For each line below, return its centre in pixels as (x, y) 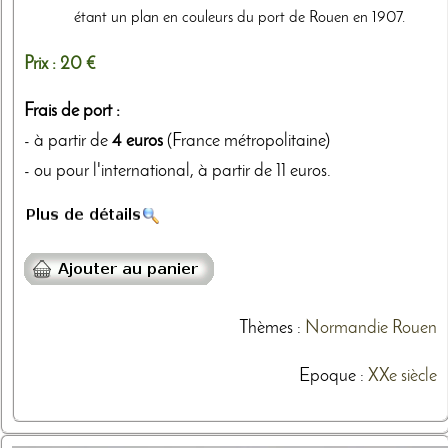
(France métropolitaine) (246, 142)
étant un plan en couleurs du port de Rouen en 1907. (239, 17)
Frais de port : (72, 112)
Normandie (346, 329)
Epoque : (333, 377)
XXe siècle (402, 377)
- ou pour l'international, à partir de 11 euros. (177, 172)
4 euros (137, 142)
